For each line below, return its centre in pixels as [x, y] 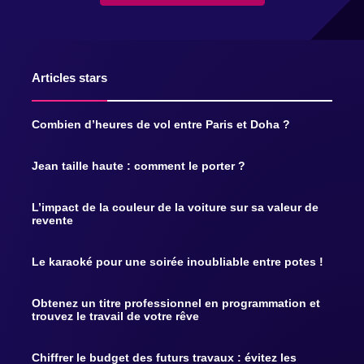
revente [52, 220]
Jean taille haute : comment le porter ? [139, 165]
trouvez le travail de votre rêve [115, 316]
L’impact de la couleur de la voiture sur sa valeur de [175, 207]
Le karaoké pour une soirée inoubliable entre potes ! [178, 261]
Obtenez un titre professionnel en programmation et [176, 303]
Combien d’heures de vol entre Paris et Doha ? [161, 124]
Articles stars [69, 77]
